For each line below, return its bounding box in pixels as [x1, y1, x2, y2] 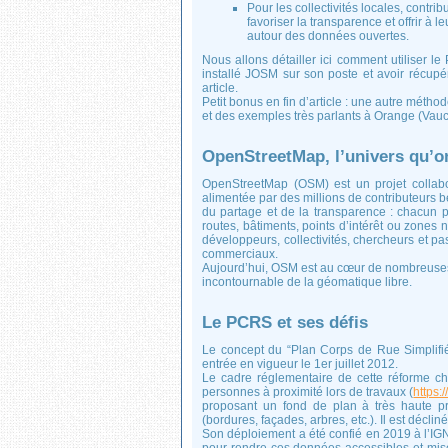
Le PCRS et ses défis [202, 313, 368, 332]
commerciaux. [202, 247, 278, 261]
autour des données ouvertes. [247, 29, 409, 43]
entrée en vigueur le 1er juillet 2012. [202, 357, 398, 371]
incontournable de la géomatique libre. [202, 275, 412, 289]
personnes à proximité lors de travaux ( [202, 385, 414, 399]
